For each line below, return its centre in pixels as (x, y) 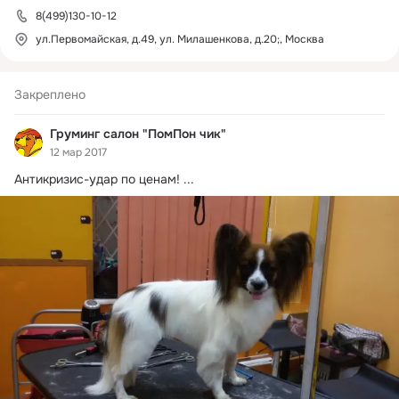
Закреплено (50, 94)
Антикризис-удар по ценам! (97, 179)
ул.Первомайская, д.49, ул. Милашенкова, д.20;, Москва (180, 39)
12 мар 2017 (78, 152)
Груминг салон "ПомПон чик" (138, 134)
